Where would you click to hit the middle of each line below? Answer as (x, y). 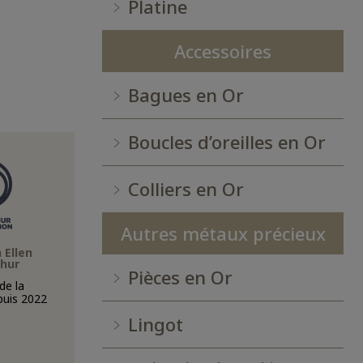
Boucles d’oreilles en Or (227, 142)
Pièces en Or (180, 277)
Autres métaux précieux (223, 233)
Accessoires (223, 51)
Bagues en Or (186, 95)
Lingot (156, 324)
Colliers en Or (186, 189)
